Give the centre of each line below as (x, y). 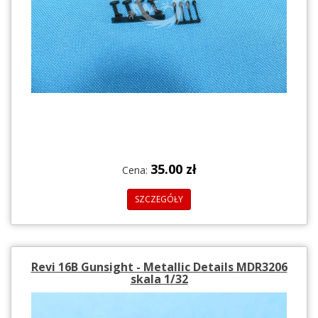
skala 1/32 (159, 279)
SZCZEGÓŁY (159, 199)
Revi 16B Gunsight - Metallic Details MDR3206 (159, 267)
